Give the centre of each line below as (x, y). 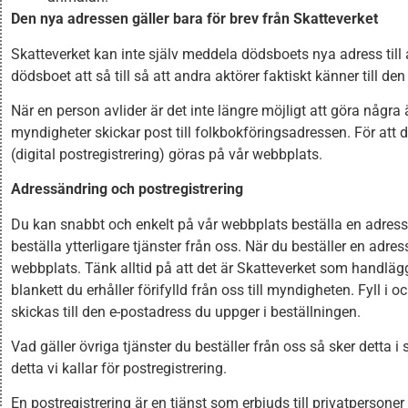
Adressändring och (75, 189)
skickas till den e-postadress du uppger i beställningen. (186, 311)
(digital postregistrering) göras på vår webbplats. (167, 154)
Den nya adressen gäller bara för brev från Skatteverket (194, 19)
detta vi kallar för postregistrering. (119, 369)
